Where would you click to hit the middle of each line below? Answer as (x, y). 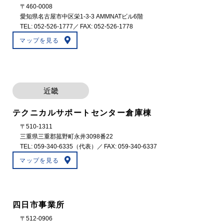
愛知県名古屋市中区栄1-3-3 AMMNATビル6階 (81, 16)
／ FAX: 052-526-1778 (103, 26)
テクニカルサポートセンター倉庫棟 (82, 112)
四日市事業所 (39, 204)
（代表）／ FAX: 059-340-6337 (115, 146)
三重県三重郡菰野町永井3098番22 (66, 136)
